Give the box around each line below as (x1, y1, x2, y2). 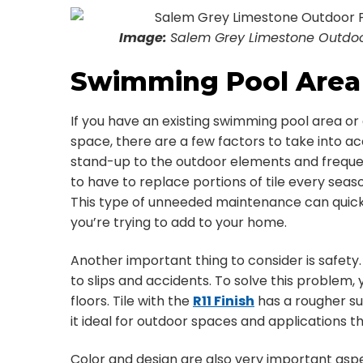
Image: (119, 28, 170, 47)
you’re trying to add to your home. (70, 213, 287, 232)
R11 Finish (193, 292, 254, 310)
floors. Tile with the (70, 292, 193, 310)
